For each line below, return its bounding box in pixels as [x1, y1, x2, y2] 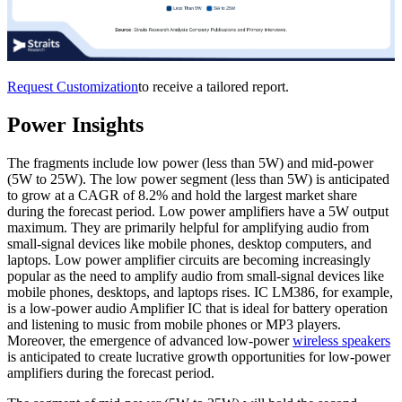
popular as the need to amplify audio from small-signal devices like [7, 268, 384, 284]
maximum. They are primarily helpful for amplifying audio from [7, 220, 369, 236]
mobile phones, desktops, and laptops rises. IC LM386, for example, [7, 284, 393, 301]
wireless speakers [293, 333, 390, 349]
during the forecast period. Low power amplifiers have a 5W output [7, 204, 389, 220]
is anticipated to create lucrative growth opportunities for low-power [7, 349, 390, 365]
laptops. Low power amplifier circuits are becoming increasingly [7, 252, 371, 268]
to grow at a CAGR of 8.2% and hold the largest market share [7, 188, 357, 204]
